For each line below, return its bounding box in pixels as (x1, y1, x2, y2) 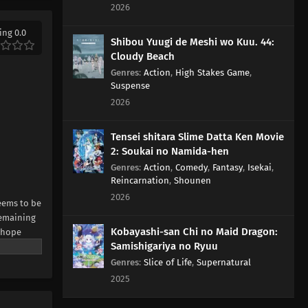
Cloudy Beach (110, 49, 175, 63)
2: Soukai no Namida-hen (110, 144, 229, 157)
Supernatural (196, 256, 251, 267)
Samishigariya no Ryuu (110, 239, 218, 252)
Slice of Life (143, 256, 192, 267)
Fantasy (212, 162, 243, 173)
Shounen (173, 175, 211, 186)
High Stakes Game (175, 67, 250, 78)
